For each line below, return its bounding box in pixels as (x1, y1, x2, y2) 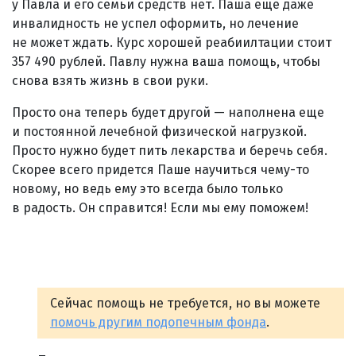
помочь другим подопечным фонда (50, 314, 266, 330)
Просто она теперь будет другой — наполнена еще (12, 104, 324, 120)
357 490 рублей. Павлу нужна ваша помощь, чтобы (12, 53, 320, 69)
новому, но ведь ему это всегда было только (12, 180, 283, 196)
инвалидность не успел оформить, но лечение (12, 15, 299, 31)
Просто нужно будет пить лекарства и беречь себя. (12, 142, 327, 158)
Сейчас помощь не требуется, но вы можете (50, 295, 320, 311)
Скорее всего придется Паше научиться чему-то (12, 161, 309, 177)
